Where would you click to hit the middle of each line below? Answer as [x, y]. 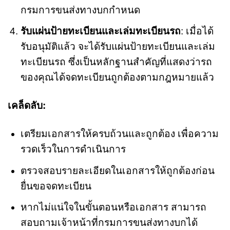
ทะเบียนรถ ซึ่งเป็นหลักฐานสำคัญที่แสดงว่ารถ [116, 62]
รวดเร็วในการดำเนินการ [73, 149]
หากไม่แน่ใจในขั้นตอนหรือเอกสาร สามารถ [113, 207]
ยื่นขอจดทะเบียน [56, 186]
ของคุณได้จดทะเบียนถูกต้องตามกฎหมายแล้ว [117, 78]
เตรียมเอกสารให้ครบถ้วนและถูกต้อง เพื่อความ [119, 134]
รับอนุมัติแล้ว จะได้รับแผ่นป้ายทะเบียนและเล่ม [118, 47]
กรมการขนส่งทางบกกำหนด [80, 10]
